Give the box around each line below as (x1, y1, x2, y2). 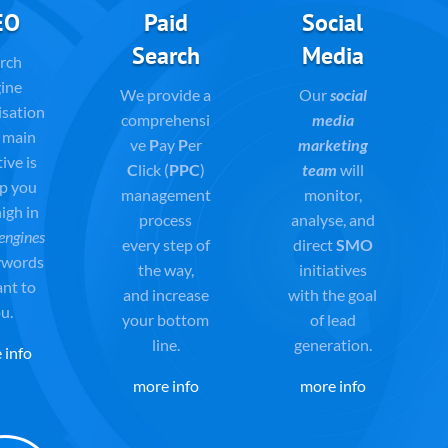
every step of (121, 234, 210, 254)
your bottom (122, 309, 210, 329)
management (120, 184, 211, 204)
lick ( (137, 159, 169, 179)
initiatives (298, 259, 367, 279)
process (139, 209, 193, 229)
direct (292, 234, 336, 254)
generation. (293, 334, 372, 354)
